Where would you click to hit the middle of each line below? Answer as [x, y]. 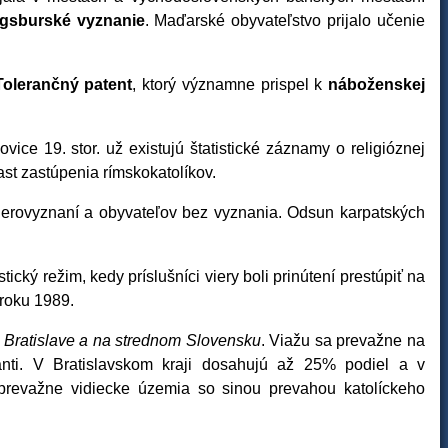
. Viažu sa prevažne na [343, 340]
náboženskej [377, 84]
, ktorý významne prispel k [230, 84]
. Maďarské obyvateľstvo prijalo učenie [285, 20]
